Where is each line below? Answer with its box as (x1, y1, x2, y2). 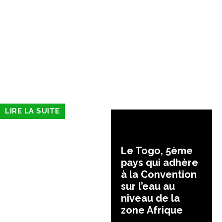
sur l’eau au (121, 180, 175, 193)
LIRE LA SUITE (5, 107, 60, 116)
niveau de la (121, 192, 180, 205)
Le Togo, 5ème (121, 145, 193, 157)
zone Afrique (121, 204, 183, 217)
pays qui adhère (121, 157, 198, 169)
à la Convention (121, 168, 197, 181)
